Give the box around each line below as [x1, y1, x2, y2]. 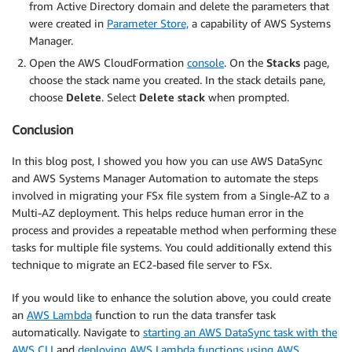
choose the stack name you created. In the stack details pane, [29, 73, 325, 87]
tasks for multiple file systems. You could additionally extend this [12, 240, 332, 254]
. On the [224, 56, 266, 70]
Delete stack [139, 90, 205, 104]
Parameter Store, [107, 16, 189, 31]
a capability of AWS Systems [189, 16, 331, 31]
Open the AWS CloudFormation [29, 56, 187, 70]
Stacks [266, 56, 300, 70]
